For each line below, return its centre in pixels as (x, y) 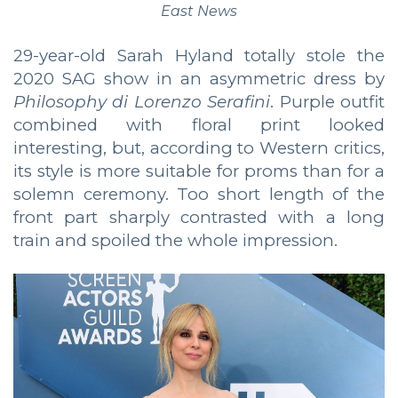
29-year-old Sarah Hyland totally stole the (199, 56)
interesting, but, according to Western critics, (199, 148)
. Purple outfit (328, 102)
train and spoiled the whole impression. (175, 241)
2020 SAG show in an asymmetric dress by (199, 79)
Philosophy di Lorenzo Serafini (142, 102)
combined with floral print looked (199, 125)
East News (199, 12)
